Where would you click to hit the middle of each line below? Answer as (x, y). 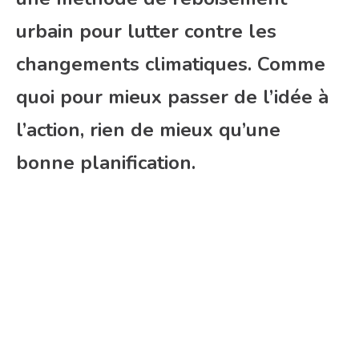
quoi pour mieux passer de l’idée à (172, 97)
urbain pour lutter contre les (146, 32)
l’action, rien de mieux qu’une (148, 130)
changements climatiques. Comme (171, 65)
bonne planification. (106, 163)
